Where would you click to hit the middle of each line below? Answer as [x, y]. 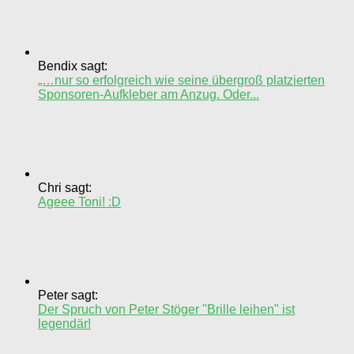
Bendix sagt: [73, 66]
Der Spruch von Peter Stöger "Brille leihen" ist [166, 310]
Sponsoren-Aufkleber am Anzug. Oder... [149, 95]
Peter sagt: [68, 296]
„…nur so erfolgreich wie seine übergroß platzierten [181, 81]
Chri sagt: [65, 188]
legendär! [64, 324]
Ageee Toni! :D [79, 202]
